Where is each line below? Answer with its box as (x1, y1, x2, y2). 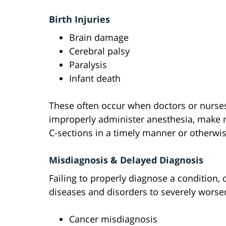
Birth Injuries (49, 13, 110, 26)
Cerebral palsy (69, 45, 130, 58)
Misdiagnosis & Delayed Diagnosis (49, 154, 203, 166)
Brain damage (69, 31, 129, 44)
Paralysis (69, 59, 107, 71)
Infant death (69, 72, 121, 85)
